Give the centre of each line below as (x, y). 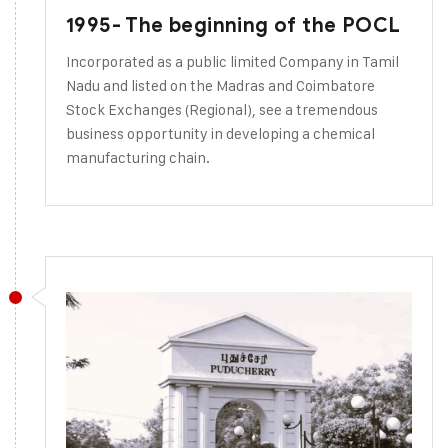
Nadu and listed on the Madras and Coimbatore (220, 85)
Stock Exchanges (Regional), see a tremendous (222, 109)
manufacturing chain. (138, 157)
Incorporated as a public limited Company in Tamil (232, 61)
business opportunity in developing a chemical (220, 133)
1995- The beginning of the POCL (233, 25)
